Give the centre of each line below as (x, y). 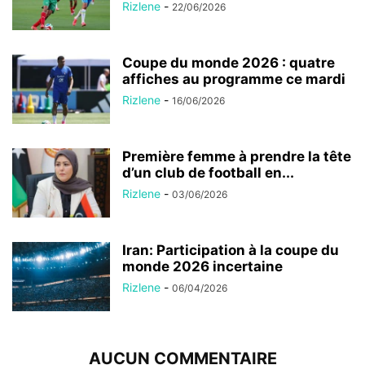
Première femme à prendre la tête (237, 156)
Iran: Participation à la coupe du (231, 250)
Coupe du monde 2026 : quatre (229, 62)
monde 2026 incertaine (202, 266)
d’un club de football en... (208, 172)
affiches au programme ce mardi (234, 79)
